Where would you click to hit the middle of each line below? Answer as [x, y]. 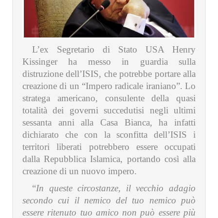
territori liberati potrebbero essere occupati [109, 146]
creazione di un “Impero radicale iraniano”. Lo [109, 86]
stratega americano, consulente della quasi [109, 98]
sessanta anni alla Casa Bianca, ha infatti [109, 122]
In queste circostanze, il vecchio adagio [116, 188]
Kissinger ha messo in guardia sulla [109, 61]
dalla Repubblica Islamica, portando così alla [109, 159]
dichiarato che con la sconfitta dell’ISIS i [109, 134]
